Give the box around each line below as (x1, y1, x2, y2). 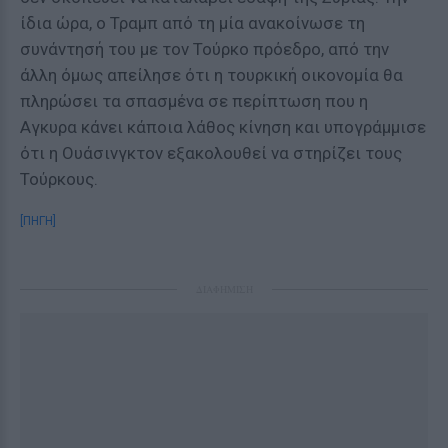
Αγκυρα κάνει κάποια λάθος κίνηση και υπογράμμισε (20, 117, 426, 137)
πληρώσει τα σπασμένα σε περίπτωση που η (20, 91, 368, 111)
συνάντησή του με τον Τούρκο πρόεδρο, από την (20, 39, 389, 59)
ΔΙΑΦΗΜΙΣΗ (195, 282, 253, 296)
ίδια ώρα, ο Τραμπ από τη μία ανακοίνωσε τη (20, 13, 365, 33)
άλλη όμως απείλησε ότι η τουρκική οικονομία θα (20, 65, 403, 85)
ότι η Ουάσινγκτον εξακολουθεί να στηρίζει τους (20, 143, 402, 163)
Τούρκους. (20, 169, 98, 189)
